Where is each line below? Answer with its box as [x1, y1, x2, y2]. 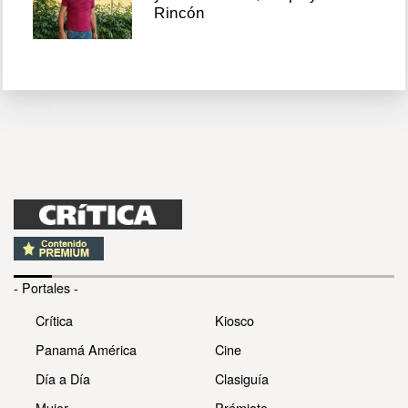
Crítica [36, 310, 73, 330]
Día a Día [36, 368, 90, 388]
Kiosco [215, 310, 254, 330]
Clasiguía [215, 368, 269, 388]
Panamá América [36, 339, 137, 359]
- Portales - [14, 277, 78, 297]
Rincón [154, 5, 205, 23]
